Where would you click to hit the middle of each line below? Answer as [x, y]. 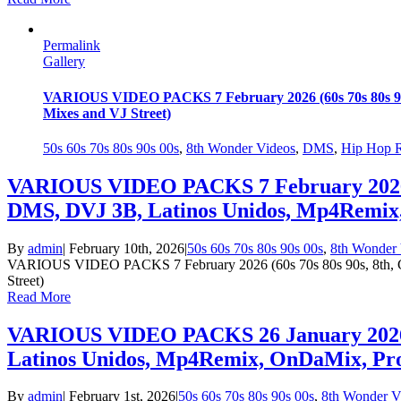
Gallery [64, 62]
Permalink [72, 46]
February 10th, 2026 [127, 248]
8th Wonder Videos [241, 148]
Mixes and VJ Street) [107, 113]
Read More [39, 296]
